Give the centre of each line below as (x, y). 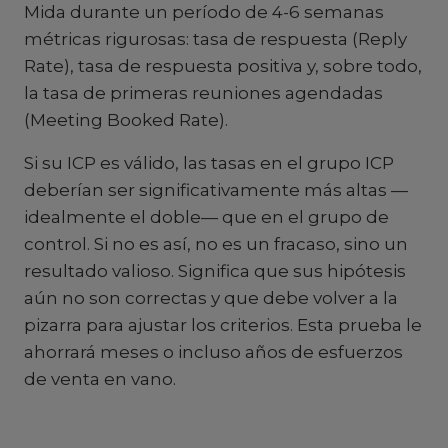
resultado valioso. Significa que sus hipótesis (215, 271)
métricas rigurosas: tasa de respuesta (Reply (215, 39)
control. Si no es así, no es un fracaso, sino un (216, 244)
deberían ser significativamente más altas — (216, 190)
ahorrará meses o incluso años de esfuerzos (213, 352)
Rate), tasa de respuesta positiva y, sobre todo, (223, 66)
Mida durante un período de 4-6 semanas (204, 12)
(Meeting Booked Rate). (126, 120)
